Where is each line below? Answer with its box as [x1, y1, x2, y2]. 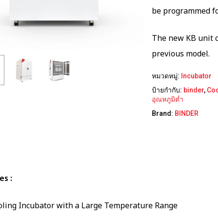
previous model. [152, 48, 210, 60]
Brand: [152, 109, 175, 117]
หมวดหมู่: [152, 72, 182, 80]
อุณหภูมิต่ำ [152, 95, 184, 103]
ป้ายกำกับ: [152, 86, 184, 94]
